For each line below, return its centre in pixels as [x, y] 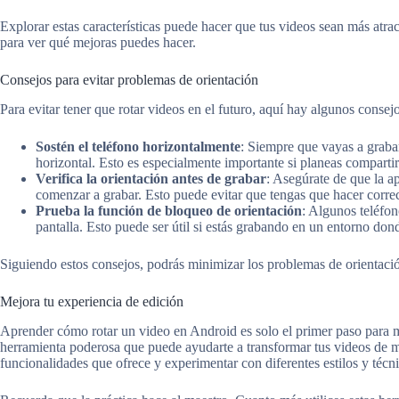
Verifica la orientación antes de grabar [151, 178]
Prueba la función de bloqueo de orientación [169, 210]
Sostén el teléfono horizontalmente [138, 146]
